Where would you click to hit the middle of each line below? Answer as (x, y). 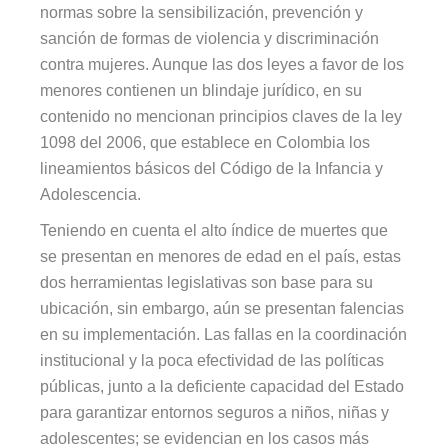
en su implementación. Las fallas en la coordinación (224, 334)
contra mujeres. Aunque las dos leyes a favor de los (222, 64)
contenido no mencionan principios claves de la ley (221, 116)
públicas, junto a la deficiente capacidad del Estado (222, 386)
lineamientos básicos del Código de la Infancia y (212, 168)
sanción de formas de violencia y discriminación (210, 38)
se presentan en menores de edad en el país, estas (221, 256)
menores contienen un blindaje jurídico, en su (201, 90)
